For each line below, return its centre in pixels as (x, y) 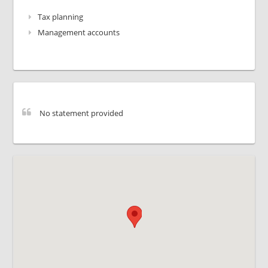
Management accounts (79, 32)
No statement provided (82, 113)
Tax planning (61, 17)
